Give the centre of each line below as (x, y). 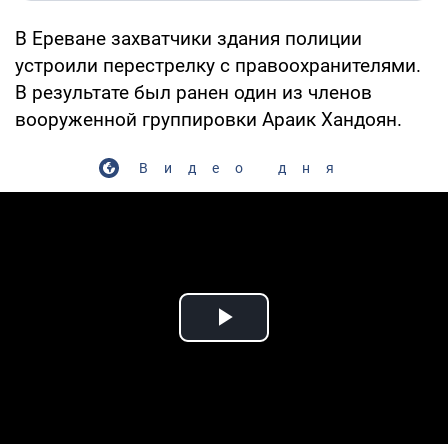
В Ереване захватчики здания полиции (188, 38)
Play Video (296, 340)
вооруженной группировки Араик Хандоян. (208, 119)
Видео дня (244, 167)
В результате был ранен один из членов (193, 92)
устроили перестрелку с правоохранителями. (218, 65)
